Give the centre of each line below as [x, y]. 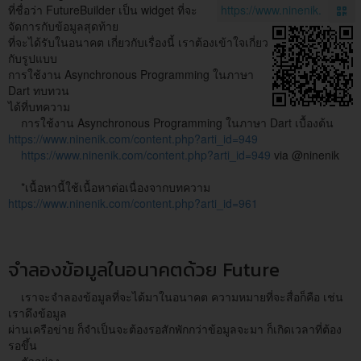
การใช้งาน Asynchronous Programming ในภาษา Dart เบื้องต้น [171, 122]
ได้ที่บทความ [41, 106]
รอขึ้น [24, 344]
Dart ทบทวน [39, 90]
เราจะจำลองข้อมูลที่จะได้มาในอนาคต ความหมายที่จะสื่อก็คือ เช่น [176, 296]
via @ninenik [305, 154]
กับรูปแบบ [33, 58]
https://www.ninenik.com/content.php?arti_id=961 [133, 203]
